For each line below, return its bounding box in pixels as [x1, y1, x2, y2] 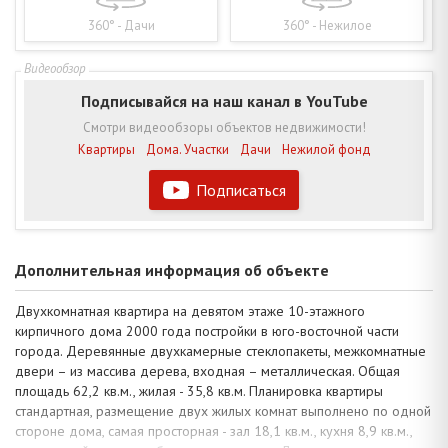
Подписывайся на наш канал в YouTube [80, 90, 368, 111]
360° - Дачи [87, 16, 155, 34]
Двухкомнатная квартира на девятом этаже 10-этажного [15, 301, 365, 320]
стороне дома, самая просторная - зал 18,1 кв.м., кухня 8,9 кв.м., [15, 421, 412, 440]
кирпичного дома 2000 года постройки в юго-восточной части [15, 321, 399, 340]
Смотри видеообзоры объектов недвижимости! [82, 118, 366, 136]
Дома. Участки [145, 140, 229, 158]
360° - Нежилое [282, 16, 372, 34]
